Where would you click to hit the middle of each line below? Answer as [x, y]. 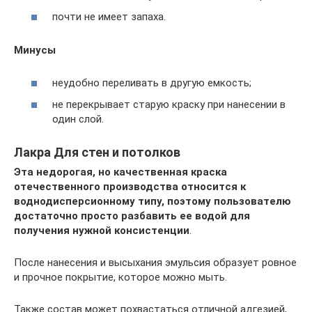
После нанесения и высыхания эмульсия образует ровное [155, 263]
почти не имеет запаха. [109, 17]
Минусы [35, 50]
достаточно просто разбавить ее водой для [132, 216]
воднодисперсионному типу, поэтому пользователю [153, 202]
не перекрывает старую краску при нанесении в [169, 105]
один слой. [78, 119]
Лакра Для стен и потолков [97, 153]
